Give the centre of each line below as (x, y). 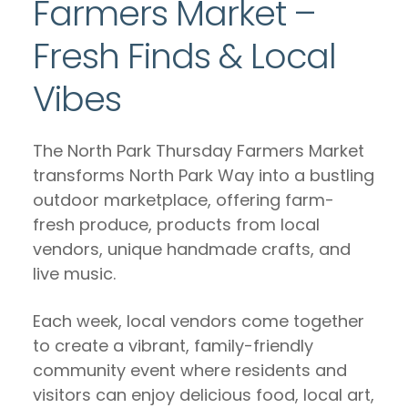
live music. (74, 274)
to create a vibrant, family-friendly (173, 346)
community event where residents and (190, 370)
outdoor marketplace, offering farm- (184, 200)
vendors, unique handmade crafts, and (192, 249)
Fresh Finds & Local (184, 56)
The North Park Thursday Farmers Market (199, 151)
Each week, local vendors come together (199, 321)
